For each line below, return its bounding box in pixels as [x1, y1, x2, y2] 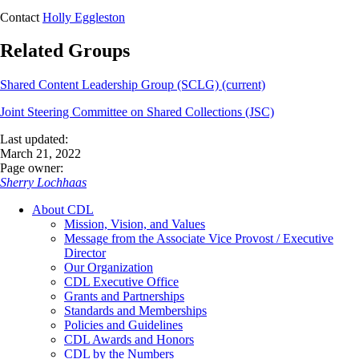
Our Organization [64, 260, 153, 275]
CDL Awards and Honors [64, 333, 194, 347]
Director [64, 246, 106, 260]
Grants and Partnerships [64, 289, 184, 304]
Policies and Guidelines [64, 318, 183, 333]
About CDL [32, 203, 94, 217]
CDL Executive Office [64, 275, 179, 289]
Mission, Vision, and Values [64, 217, 205, 232]
